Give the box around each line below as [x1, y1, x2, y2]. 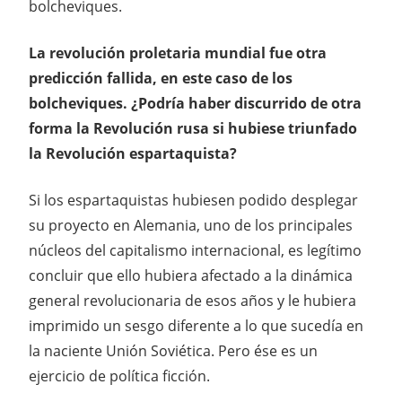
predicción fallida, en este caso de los [29, 67, 293, 88]
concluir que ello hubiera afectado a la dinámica [29, 265, 353, 285]
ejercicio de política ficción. [29, 365, 210, 386]
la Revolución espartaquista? [29, 143, 237, 163]
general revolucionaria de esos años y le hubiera [29, 290, 356, 310]
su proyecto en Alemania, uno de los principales [29, 214, 353, 235]
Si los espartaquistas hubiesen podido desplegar [29, 189, 358, 210]
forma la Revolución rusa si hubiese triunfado [29, 118, 357, 138]
